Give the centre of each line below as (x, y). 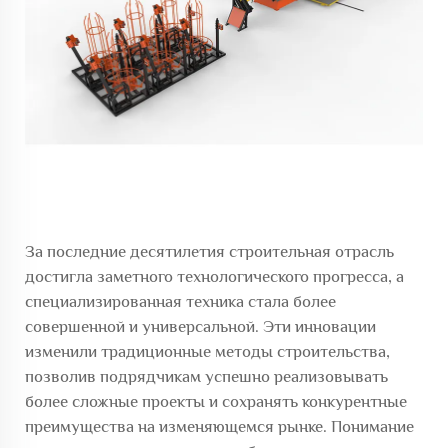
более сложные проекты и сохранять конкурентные (216, 401)
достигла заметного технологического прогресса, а (214, 276)
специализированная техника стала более (180, 301)
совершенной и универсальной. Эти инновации (200, 326)
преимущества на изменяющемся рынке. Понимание (219, 426)
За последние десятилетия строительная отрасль (209, 251)
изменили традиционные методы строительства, (207, 351)
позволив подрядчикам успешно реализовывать (206, 376)
